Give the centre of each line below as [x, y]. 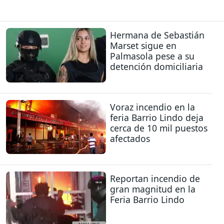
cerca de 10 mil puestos [159, 128]
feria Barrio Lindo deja [157, 117]
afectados [130, 138]
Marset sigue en [143, 46]
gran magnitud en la [153, 189]
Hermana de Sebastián [157, 35]
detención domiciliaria [156, 67]
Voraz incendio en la [152, 107]
